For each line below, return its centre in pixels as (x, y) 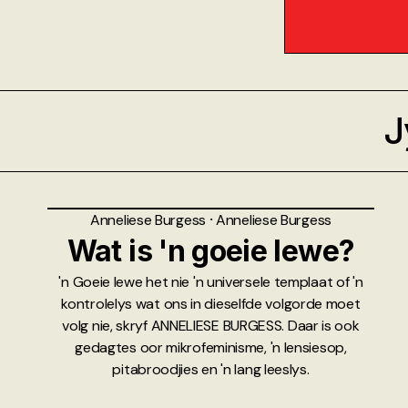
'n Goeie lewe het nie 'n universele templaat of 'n (211, 281)
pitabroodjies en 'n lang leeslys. (211, 369)
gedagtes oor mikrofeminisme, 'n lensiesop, (211, 347)
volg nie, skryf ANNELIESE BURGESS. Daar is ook (211, 325)
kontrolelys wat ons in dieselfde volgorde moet (211, 303)
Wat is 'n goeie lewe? (211, 250)
